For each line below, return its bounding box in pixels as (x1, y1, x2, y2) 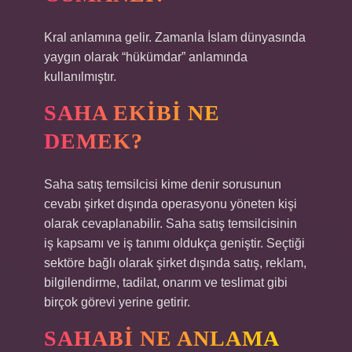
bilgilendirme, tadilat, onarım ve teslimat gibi (44, 276, 288, 289)
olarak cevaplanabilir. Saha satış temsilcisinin (44, 217, 297, 230)
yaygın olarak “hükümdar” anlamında (44, 50, 247, 64)
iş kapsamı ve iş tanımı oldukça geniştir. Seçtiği (44, 236, 305, 250)
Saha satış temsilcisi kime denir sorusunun (44, 178, 281, 191)
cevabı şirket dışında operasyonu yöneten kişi (44, 197, 297, 211)
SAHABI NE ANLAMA (44, 326, 280, 350)
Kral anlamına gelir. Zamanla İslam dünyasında (44, 31, 306, 44)
